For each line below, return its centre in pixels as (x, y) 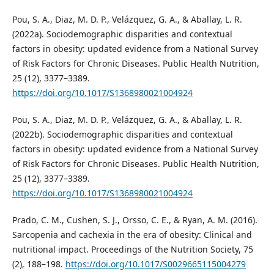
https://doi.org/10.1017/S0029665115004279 (155, 264)
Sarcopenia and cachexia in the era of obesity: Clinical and (132, 234)
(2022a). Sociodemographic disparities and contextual (122, 34)
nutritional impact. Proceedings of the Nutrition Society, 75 (132, 249)
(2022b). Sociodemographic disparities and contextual (122, 134)
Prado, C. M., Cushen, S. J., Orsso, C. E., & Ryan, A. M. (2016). (135, 220)
